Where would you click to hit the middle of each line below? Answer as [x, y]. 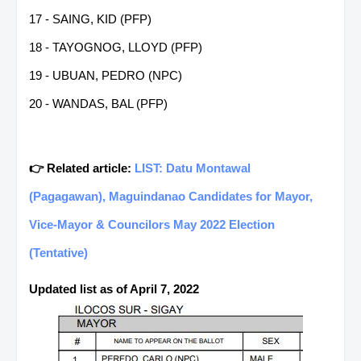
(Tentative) [58, 252]
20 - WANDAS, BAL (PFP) [98, 103]
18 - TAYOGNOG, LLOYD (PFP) [116, 47]
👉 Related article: [82, 168]
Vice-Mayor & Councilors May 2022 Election [152, 224]
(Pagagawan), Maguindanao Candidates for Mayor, [171, 196]
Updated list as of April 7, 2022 [114, 288]
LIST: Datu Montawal [193, 168]
